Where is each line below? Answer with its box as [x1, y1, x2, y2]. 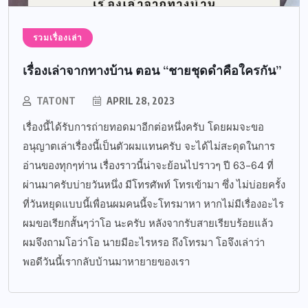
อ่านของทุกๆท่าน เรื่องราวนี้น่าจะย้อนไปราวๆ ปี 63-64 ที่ [23, 159, 274, 173]
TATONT [36, 95, 76, 107]
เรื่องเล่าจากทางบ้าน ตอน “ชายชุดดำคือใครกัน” [23, 63, 281, 79]
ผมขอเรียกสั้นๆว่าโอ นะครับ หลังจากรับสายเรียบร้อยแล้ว [23, 217, 273, 231]
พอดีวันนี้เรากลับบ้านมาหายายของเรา [23, 255, 190, 269]
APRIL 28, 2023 [104, 95, 175, 107]
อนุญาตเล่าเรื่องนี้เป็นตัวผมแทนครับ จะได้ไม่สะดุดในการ [23, 140, 275, 154]
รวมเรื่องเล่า [33, 32, 82, 44]
